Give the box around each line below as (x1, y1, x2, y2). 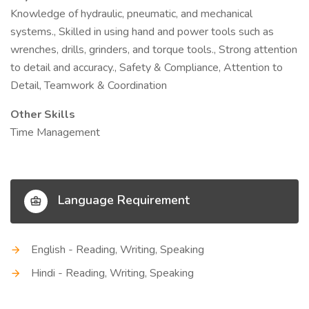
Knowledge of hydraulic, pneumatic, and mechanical (10, 6, 252, 21)
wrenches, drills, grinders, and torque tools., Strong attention (10, 42, 297, 57)
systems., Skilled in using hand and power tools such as (10, 24, 274, 39)
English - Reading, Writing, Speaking (31, 242, 204, 257)
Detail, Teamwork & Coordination (10, 78, 167, 93)
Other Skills (10, 107, 75, 122)
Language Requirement (54, 192, 190, 209)
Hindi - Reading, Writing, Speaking (31, 266, 194, 281)
